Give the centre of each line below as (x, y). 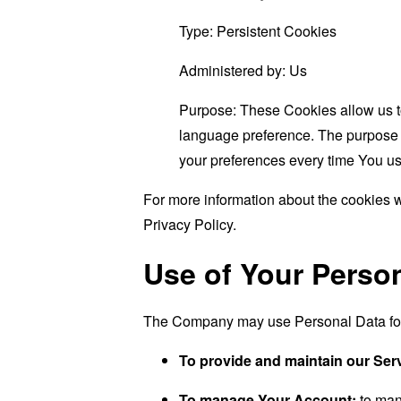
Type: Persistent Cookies (258, 31)
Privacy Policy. (190, 224)
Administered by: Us (243, 70)
